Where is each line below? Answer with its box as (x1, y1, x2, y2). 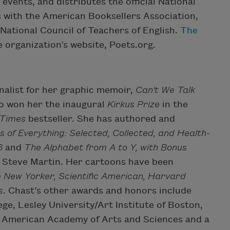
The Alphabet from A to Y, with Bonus (24, 142, 187, 152)
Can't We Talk (136, 85, 195, 95)
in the (162, 99, 188, 109)
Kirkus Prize (107, 99, 162, 109)
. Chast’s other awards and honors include (3, 185, 191, 196)
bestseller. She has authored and (26, 113, 175, 124)
